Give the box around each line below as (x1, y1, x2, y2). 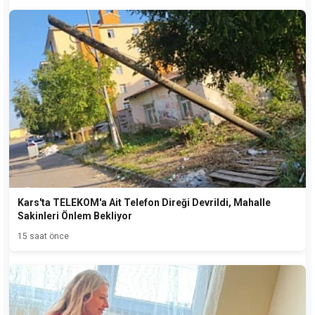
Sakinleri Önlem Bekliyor (18, 210, 132, 221)
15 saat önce (18, 231, 69, 241)
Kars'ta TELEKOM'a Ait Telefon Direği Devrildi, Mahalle (18, 196, 271, 208)
